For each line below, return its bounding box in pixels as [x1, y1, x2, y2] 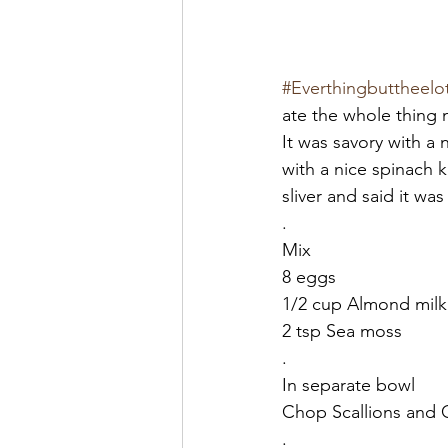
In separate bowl [282, 373, 415, 396]
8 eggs [282, 265, 336, 288]
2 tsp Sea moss [282, 319, 402, 342]
